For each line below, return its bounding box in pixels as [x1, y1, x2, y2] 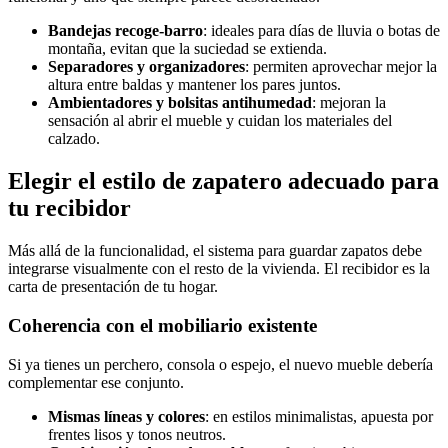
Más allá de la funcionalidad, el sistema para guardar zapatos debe [8, 242, 422, 260]
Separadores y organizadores [48, 58, 245, 76]
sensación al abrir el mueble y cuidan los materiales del [48, 112, 392, 130]
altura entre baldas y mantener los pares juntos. [48, 76, 341, 94]
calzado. [48, 130, 100, 148]
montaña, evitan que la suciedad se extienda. [48, 40, 327, 58]
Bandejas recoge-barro [48, 22, 203, 40]
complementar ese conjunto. [8, 373, 184, 391]
